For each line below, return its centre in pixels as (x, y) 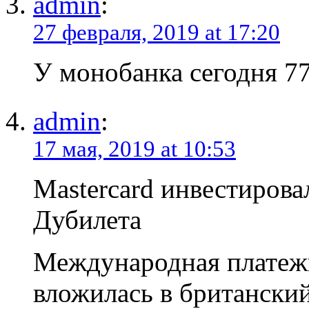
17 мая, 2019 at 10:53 (134, 149)
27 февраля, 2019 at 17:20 (157, 33)
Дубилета (87, 220)
